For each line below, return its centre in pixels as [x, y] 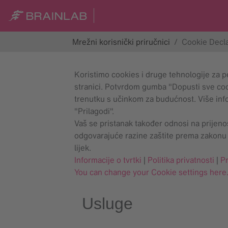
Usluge [107, 204]
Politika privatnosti [181, 160]
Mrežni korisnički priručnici [121, 42]
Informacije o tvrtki [108, 160]
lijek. [83, 148]
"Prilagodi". [94, 111]
